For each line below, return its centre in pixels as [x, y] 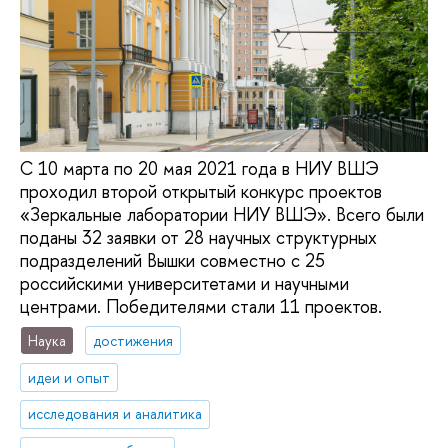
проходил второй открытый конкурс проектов [201, 192]
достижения [133, 340]
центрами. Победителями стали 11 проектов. [201, 307]
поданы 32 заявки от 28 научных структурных [198, 238]
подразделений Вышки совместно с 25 [172, 261]
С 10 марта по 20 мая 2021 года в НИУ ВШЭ [199, 169]
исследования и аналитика [115, 414]
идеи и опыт [69, 377]
